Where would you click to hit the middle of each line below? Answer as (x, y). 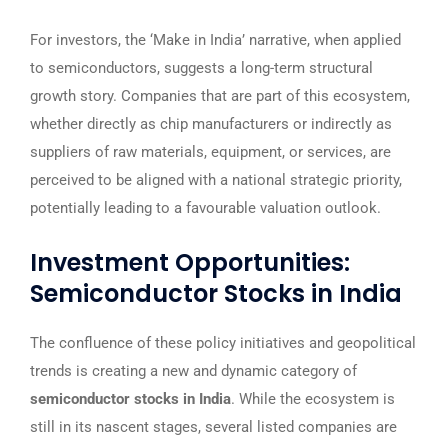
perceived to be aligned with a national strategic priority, (216, 180)
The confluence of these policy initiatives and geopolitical (223, 343)
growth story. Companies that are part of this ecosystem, (220, 96)
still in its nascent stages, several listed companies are (213, 427)
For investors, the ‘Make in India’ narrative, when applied (215, 40)
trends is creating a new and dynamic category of (193, 371)
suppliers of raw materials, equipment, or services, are (210, 152)
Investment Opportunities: (190, 262)
